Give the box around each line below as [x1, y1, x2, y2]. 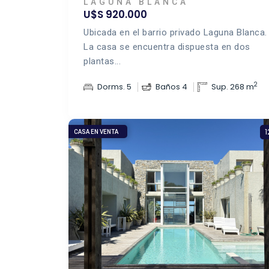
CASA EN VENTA [74, 128, 118, 135]
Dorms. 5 [97, 81, 131, 92]
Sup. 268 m [211, 81, 254, 92]
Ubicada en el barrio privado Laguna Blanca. [83, 27, 267, 38]
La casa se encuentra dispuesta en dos [83, 41, 250, 52]
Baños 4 [156, 81, 187, 92]
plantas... [83, 56, 121, 67]
